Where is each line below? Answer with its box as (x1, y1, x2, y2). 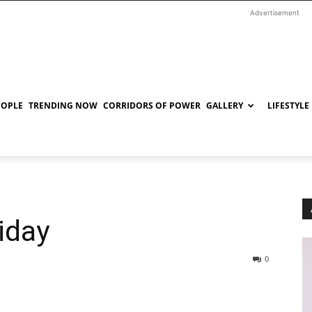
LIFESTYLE (267, 100, 309, 111)
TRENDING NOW (29, 100, 97, 111)
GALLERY (206, 100, 243, 111)
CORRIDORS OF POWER (103, 100, 201, 111)
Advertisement (249, 8, 299, 17)
